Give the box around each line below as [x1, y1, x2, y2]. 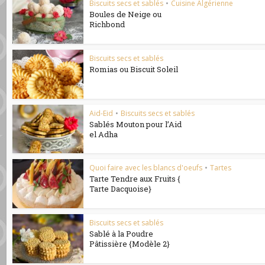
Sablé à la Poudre [89, 228, 154, 239]
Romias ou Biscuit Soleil [89, 63, 179, 75]
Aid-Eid [89, 108, 114, 118]
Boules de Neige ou [89, 9, 162, 20]
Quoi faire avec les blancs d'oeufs [89, 163, 203, 173]
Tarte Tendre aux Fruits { [89, 173, 181, 185]
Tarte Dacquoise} [89, 183, 152, 195]
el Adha [89, 128, 118, 140]
